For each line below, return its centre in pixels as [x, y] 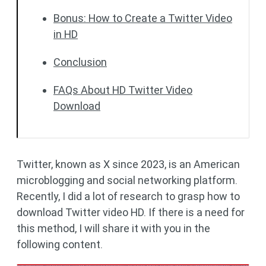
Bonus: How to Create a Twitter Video [143, 18]
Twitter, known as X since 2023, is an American [128, 164]
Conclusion [80, 62]
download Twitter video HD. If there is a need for [131, 212]
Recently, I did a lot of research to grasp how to [128, 196]
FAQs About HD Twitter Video [123, 90]
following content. [60, 244]
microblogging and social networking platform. [127, 180]
